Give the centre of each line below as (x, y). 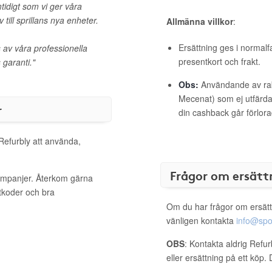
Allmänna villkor (200, 21)
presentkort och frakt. (219, 61)
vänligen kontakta (201, 220)
